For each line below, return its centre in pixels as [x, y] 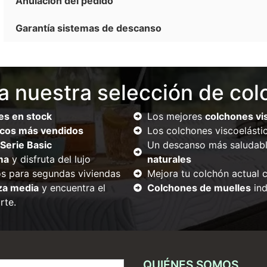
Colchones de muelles [199, 188]
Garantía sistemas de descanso [89, 28]
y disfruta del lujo [49, 159]
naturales [169, 159]
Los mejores [176, 117]
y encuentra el [72, 188]
